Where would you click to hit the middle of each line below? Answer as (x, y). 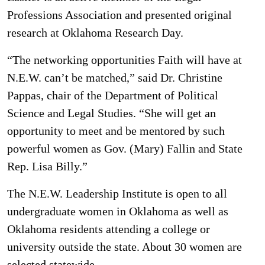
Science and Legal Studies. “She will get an (112, 113)
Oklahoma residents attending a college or (109, 229)
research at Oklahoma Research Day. (95, 33)
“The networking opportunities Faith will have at (125, 60)
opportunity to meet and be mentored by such (116, 131)
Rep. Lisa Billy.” (47, 166)
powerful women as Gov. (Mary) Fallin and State (125, 148)
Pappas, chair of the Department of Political (113, 95)
